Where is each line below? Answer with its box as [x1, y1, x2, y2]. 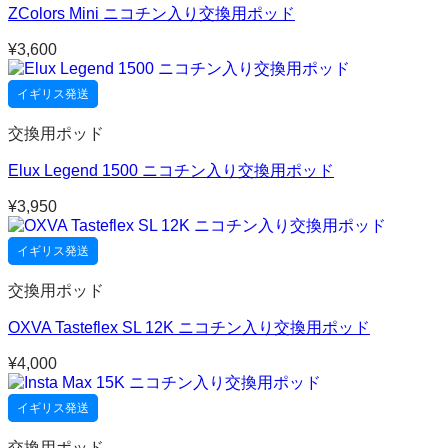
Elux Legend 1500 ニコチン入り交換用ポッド [8, 162, 334, 179]
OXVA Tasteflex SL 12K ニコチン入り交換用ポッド [8, 319, 370, 336]
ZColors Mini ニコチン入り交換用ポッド [8, 5, 295, 22]
